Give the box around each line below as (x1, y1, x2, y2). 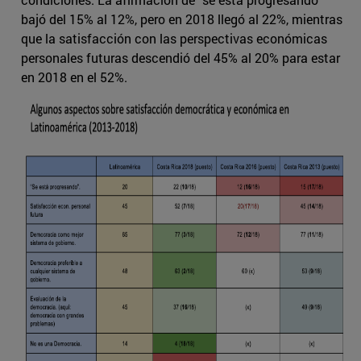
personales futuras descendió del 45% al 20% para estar (21, 48, 340, 66)
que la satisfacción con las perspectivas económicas (21, 29, 327, 47)
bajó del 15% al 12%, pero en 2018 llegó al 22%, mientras (21, 10, 342, 27)
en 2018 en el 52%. (21, 68, 127, 85)
